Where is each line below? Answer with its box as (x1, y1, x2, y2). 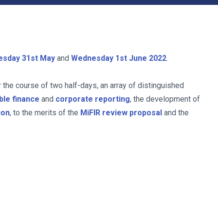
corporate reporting (55, 94, 130, 104)
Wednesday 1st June (71, 54, 147, 63)
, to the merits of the (10, 108, 80, 117)
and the (162, 108, 189, 117)
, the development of (130, 94, 200, 104)
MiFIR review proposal (80, 108, 162, 117)
